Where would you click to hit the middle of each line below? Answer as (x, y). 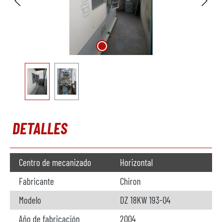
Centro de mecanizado (55, 162)
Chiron (130, 181)
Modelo (30, 200)
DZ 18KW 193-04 (145, 200)
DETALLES (40, 128)
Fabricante (36, 181)
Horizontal (136, 162)
